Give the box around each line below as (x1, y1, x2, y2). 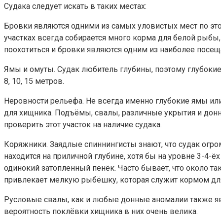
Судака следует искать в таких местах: (4, 1, 147, 11)
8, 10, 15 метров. (4, 76, 64, 86)
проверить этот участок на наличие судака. (4, 120, 162, 130)
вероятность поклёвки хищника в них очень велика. (4, 207, 198, 217)
